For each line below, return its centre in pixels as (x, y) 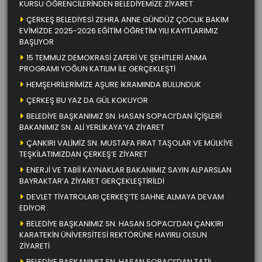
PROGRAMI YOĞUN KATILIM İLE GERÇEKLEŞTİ (97, 68)
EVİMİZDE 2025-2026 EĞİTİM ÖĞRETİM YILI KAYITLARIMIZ (119, 30)
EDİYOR (32, 208)
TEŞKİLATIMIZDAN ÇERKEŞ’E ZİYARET (83, 154)
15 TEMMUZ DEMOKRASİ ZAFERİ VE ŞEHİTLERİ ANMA (117, 57)
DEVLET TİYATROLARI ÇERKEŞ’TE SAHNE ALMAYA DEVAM (125, 196)
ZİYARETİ (35, 246)
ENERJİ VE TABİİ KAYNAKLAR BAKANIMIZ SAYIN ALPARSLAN (129, 170)
